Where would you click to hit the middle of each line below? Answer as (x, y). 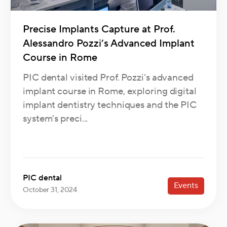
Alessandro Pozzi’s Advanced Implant (109, 44)
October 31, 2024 (50, 190)
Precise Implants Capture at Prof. (99, 30)
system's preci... (55, 119)
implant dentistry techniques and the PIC (110, 105)
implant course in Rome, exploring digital (110, 91)
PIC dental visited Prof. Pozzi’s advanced (108, 78)
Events (186, 186)
